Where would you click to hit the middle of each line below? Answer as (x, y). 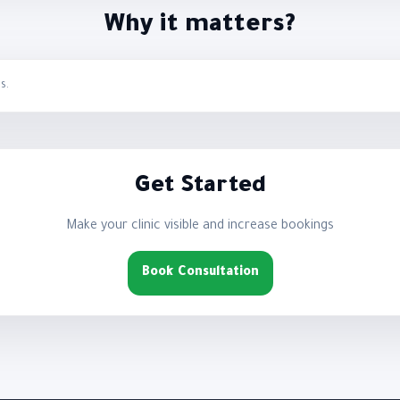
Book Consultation (200, 273)
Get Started (200, 187)
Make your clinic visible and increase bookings (200, 226)
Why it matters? (200, 26)
